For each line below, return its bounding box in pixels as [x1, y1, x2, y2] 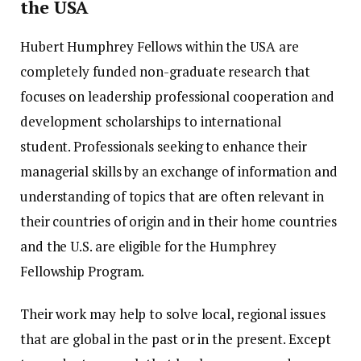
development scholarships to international [20, 111, 281, 131]
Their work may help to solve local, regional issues [20, 304, 326, 323]
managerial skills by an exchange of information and [20, 161, 338, 180]
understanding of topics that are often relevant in [20, 186, 324, 205]
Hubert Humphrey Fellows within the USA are [20, 36, 299, 56]
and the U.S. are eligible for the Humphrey [20, 236, 276, 255]
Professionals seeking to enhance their [73, 136, 308, 156]
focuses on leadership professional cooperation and [20, 86, 334, 106]
